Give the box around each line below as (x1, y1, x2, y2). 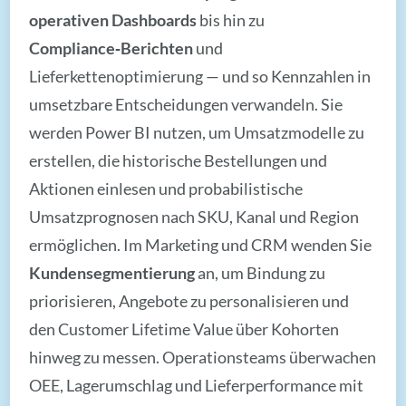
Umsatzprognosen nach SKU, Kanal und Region (29, 206, 360, 227)
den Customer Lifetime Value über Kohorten (29, 318, 340, 339)
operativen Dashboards (29, 9, 198, 30)
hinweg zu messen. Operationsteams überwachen (29, 346, 377, 367)
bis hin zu (197, 9, 266, 30)
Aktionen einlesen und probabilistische (29, 178, 304, 198)
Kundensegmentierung (29, 262, 196, 283)
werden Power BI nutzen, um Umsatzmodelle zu (29, 121, 365, 142)
